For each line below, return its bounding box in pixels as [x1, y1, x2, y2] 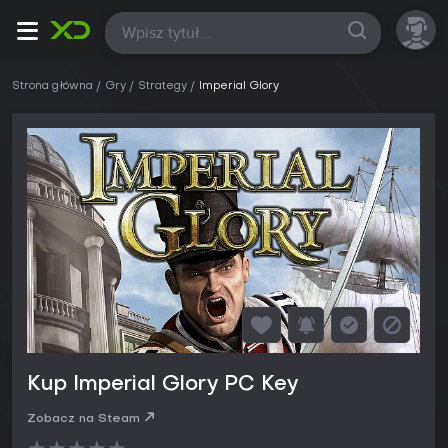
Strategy [138, 81, 187, 92]
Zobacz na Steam [27, 413, 140, 426]
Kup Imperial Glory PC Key [27, 375, 298, 396]
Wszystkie [119, 20, 190, 40]
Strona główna [12, 81, 93, 92]
